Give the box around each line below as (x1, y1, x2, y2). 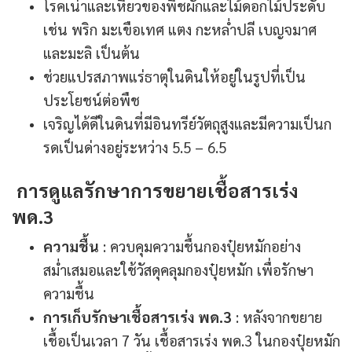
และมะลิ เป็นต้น (43, 43, 140, 63)
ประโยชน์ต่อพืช (43, 90, 140, 110)
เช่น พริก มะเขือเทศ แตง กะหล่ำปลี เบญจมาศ (43, 20, 317, 39)
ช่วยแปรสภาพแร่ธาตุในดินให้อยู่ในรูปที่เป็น (43, 67, 306, 86)
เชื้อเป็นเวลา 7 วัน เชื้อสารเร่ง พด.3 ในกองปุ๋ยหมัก (43, 331, 340, 350)
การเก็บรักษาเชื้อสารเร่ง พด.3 (43, 307, 232, 327)
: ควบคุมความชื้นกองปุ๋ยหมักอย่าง (99, 236, 301, 256)
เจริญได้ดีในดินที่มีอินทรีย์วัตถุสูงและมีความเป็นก (43, 114, 332, 134)
